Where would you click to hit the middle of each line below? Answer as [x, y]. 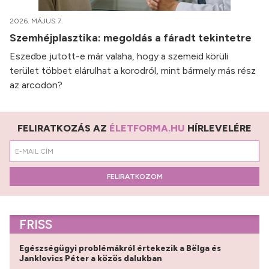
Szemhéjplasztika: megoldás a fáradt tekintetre [132, 38]
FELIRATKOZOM [134, 177]
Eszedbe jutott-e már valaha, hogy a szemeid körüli [119, 56]
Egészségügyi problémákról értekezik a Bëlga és [120, 248]
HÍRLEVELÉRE [218, 128]
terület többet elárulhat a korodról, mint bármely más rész [133, 71]
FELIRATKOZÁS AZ [63, 128]
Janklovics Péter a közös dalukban [92, 258]
